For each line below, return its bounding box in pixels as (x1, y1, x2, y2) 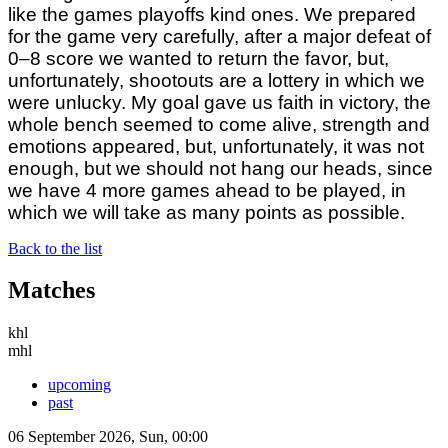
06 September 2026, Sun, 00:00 (8, 428, 208, 446)
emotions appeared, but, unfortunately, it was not (8, 135, 424, 157)
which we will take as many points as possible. (8, 201, 405, 223)
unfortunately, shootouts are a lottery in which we (8, 69, 425, 91)
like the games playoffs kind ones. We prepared (8, 3, 416, 25)
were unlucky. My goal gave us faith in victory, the (8, 91, 431, 113)
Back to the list (8, 239, 102, 257)
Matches (8, 277, 95, 304)
